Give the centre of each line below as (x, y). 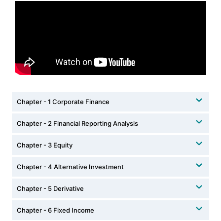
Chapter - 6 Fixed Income (55, 210)
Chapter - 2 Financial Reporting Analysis (77, 124)
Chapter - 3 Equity (45, 145)
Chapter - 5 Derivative (50, 189)
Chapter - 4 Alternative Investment (70, 167)
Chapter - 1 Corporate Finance (63, 102)
